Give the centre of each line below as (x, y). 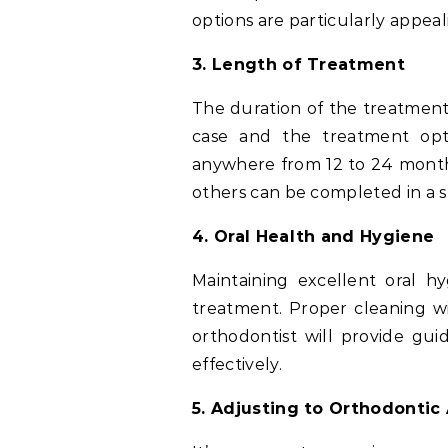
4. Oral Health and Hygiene (313, 237)
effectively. (237, 365)
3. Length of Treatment (299, 65)
